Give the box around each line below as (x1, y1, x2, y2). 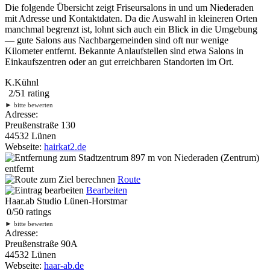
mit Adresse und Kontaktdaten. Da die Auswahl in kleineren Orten (5, 13, 257, 24)
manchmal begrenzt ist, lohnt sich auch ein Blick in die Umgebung (5, 24, 257, 34)
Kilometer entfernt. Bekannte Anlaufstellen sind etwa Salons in (5, 45, 243, 56)
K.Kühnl (5, 77, 39, 87)
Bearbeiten (86, 184, 127, 195)
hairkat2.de (44, 141, 86, 152)
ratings (24, 206, 51, 217)
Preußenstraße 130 (5, 119, 75, 130)
